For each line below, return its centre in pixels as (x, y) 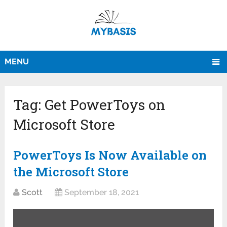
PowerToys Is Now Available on (110, 155)
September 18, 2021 (102, 193)
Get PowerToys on (105, 105)
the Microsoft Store (71, 172)
